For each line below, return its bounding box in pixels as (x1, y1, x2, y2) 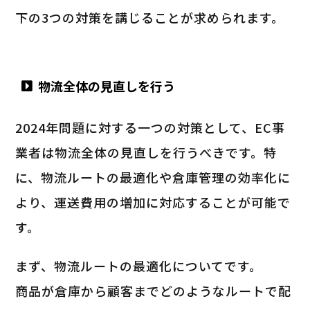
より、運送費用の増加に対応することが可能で (15, 192, 291, 211)
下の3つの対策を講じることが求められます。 (15, 8, 285, 26)
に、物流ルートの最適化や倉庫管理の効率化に (15, 167, 291, 186)
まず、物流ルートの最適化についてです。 (15, 256, 263, 275)
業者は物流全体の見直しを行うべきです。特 (15, 143, 277, 161)
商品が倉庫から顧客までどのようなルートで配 (15, 281, 292, 300)
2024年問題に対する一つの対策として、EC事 (15, 118, 286, 136)
